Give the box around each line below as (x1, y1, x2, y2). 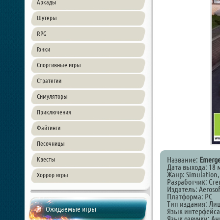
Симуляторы (37, 93, 68, 100)
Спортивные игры (37, 61, 81, 68)
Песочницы (37, 140, 65, 147)
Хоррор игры (37, 171, 68, 178)
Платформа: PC (167, 192, 213, 201)
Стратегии (37, 77, 61, 84)
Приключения (37, 109, 71, 115)
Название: (167, 155, 199, 164)
